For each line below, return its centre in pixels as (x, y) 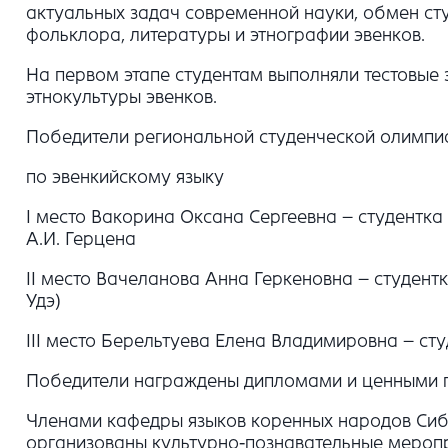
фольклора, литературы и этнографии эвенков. (225, 34)
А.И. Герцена (81, 238)
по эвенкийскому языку (125, 176)
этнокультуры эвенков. (121, 96)
